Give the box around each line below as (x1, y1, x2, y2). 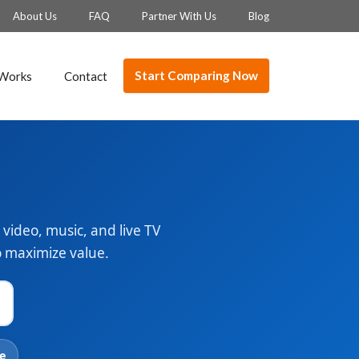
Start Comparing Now (135, 68, 258, 83)
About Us (13, 10, 57, 22)
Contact (64, 68, 107, 83)
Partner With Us (142, 10, 216, 22)
